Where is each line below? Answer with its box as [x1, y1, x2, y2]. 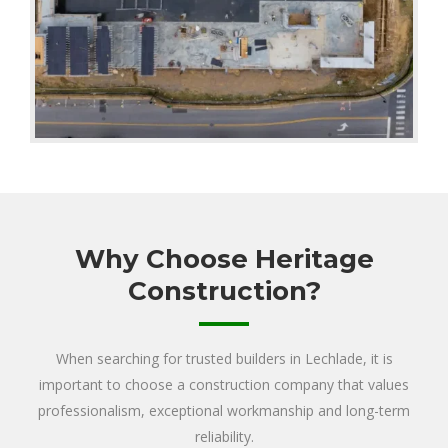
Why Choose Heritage [74, 242, 374, 275]
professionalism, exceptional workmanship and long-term [38, 400, 410, 420]
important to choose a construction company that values [39, 374, 409, 394]
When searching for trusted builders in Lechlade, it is [55, 348, 393, 368]
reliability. [194, 426, 254, 446]
